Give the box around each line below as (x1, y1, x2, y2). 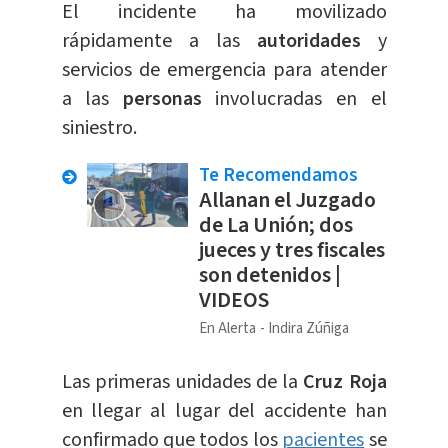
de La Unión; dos (198, 209, 353, 242)
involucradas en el (215, 85, 387, 114)
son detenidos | (198, 259, 341, 292)
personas (122, 85, 216, 114)
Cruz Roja (303, 368, 387, 397)
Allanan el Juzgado (198, 184, 376, 217)
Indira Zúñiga (267, 318, 349, 340)
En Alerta (198, 318, 256, 340)
